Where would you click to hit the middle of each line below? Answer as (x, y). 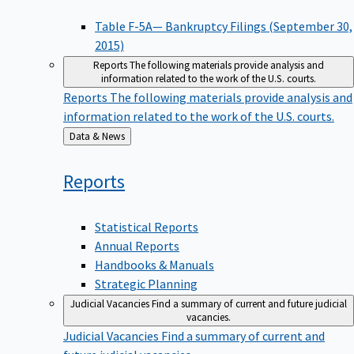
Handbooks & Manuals (154, 262)
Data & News (113, 134)
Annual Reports (137, 243)
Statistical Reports (147, 224)
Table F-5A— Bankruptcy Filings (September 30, (224, 24)
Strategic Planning (146, 281)
